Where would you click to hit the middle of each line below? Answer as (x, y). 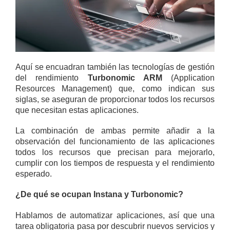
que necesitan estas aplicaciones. (77, 110)
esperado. (34, 174)
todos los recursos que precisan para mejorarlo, (115, 152)
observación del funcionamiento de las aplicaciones (115, 142)
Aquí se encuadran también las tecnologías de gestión (115, 67)
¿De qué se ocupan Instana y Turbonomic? (99, 195)
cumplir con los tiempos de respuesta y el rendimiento (115, 163)
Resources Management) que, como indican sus (115, 88)
